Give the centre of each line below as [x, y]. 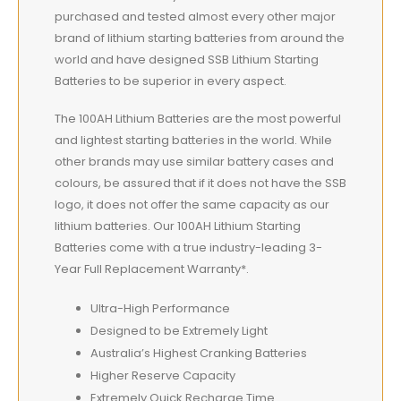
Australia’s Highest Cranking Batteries [199, 353]
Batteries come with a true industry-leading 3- [188, 248]
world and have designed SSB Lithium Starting [187, 59]
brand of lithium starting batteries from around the [200, 38]
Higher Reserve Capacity [163, 375]
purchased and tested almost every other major [195, 16]
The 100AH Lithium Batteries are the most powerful [198, 119]
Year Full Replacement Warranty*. [152, 269]
